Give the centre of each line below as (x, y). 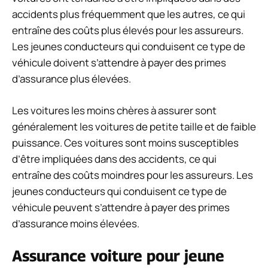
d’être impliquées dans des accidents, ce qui (114, 159)
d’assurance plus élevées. (71, 79)
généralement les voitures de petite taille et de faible (134, 126)
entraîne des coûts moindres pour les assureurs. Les (133, 175)
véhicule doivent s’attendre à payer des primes (119, 63)
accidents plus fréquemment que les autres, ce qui (129, 14)
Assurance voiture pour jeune (118, 256)
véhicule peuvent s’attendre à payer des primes (121, 207)
